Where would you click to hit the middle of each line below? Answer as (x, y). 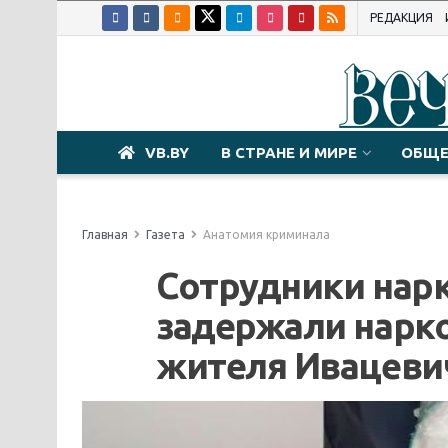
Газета (165, 234)
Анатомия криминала (266, 234)
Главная (105, 234)
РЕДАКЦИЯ (401, 17)
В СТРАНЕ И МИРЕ (289, 152)
